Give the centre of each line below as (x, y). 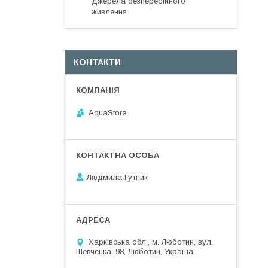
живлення (109, 12)
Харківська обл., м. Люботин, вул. (151, 242)
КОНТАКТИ (97, 62)
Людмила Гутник (117, 178)
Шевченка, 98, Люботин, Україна (135, 252)
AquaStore (107, 112)
